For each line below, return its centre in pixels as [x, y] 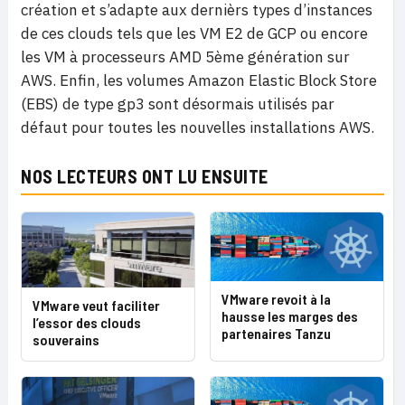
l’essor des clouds [87, 323]
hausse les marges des [290, 316]
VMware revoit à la [276, 299]
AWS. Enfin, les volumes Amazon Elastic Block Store [199, 81]
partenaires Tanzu [276, 334]
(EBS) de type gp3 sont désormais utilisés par [178, 104]
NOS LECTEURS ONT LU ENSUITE [145, 177]
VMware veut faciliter [96, 306]
